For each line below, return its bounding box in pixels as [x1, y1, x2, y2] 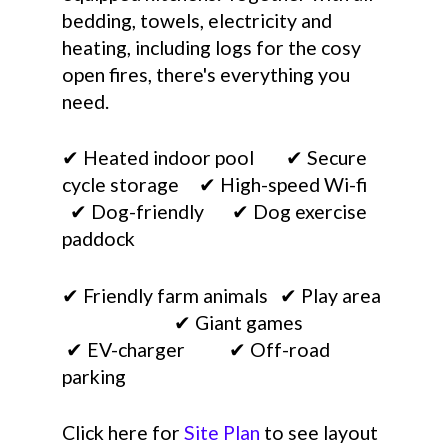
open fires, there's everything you [62, 62, 351, 86]
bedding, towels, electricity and [62, 8, 333, 32]
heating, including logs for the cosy [62, 35, 362, 59]
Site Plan [184, 420, 261, 444]
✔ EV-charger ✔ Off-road [62, 337, 331, 361]
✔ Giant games [62, 310, 364, 334]
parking [62, 364, 127, 388]
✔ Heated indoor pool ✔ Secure [62, 146, 368, 170]
